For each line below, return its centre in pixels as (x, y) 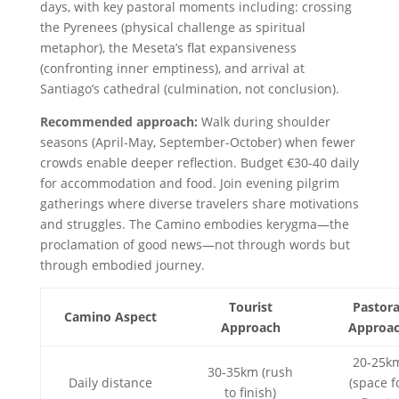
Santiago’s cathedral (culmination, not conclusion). (189, 89)
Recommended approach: (118, 122)
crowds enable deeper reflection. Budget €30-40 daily (199, 163)
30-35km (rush (251, 372)
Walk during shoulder (264, 122)
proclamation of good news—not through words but (195, 245)
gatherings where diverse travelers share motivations (199, 204)
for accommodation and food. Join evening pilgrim (189, 183)
